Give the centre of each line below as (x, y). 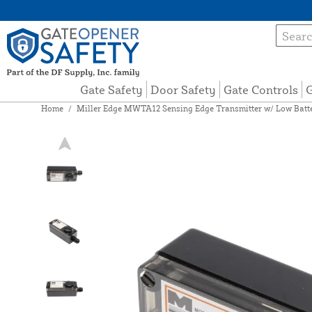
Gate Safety (112, 90)
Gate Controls (261, 90)
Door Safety (184, 90)
